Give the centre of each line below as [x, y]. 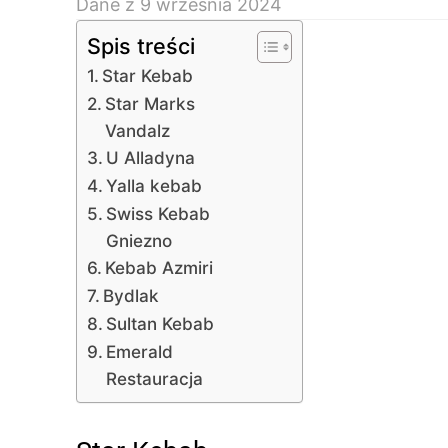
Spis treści [141, 46]
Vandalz [138, 130]
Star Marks [150, 103]
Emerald [140, 351]
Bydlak [131, 295]
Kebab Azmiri [159, 267]
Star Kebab [148, 75]
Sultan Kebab [160, 323]
